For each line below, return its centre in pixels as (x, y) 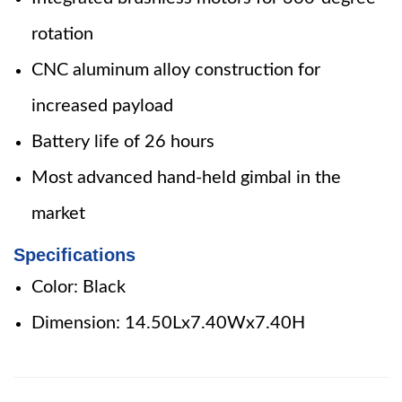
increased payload (102, 106)
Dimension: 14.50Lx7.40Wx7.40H (168, 323)
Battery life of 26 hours (123, 142)
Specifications (74, 255)
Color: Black (79, 287)
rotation (62, 34)
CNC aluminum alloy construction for (176, 70)
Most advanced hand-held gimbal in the (186, 178)
